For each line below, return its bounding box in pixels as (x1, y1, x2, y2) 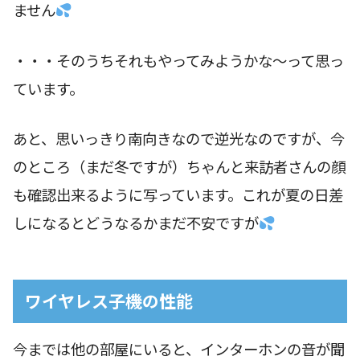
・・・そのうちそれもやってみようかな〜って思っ (13, 49, 344, 71)
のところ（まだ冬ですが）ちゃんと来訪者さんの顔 (13, 156, 346, 178)
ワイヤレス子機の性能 (24, 288, 193, 313)
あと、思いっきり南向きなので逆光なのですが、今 (13, 128, 345, 149)
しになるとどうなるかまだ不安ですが (13, 212, 259, 234)
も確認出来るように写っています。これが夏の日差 (13, 184, 343, 206)
